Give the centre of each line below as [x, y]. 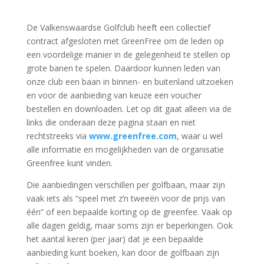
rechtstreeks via [57, 136]
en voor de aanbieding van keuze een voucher [114, 95]
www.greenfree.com [133, 136]
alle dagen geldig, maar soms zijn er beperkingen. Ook [129, 225]
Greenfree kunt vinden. [69, 163]
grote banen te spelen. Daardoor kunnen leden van [123, 68]
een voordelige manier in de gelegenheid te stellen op [128, 55]
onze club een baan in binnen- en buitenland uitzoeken [130, 82]
